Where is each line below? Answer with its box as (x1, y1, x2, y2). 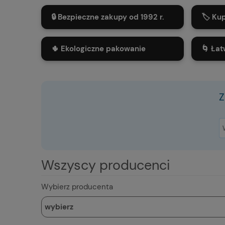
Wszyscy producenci (41, 156, 170, 174)
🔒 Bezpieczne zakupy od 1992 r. (51, 12, 164, 23)
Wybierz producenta (41, 182, 113, 192)
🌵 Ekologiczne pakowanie (51, 44, 146, 54)
